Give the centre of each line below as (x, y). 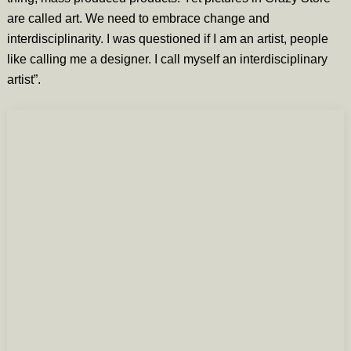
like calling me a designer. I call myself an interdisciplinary (167, 59)
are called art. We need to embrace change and (138, 18)
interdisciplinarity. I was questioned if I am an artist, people (167, 38)
